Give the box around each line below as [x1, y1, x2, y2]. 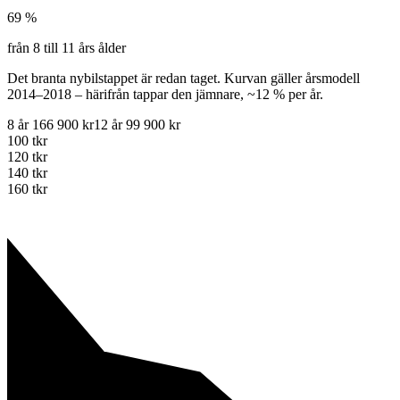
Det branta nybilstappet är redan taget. [7, 71, 221, 87]
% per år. [270, 87, 323, 103]
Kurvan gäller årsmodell [224, 71, 360, 87]
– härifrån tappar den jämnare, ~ [75, 87, 255, 103]
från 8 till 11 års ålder [7, 40, 126, 56]
